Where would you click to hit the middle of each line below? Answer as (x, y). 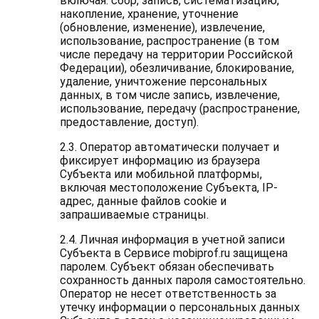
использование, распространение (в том (169, 41)
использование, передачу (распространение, (179, 109)
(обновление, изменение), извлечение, (162, 27)
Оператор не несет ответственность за (168, 294)
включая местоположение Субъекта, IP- (168, 188)
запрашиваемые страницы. (134, 215)
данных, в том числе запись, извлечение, (169, 95)
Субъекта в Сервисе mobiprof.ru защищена (173, 253)
